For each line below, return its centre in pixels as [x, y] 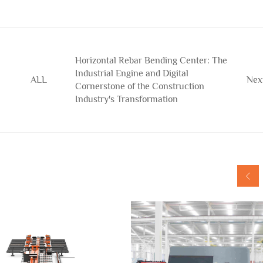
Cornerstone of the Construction [140, 86]
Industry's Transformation [127, 99]
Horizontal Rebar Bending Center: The [151, 60]
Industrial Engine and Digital [132, 73]
